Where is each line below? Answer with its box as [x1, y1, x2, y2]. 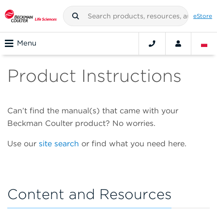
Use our [7, 139, 39, 149]
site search [39, 139, 79, 149]
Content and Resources [7, 186, 171, 203]
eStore [193, 12, 212, 19]
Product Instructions [7, 65, 182, 87]
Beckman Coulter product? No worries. [7, 119, 158, 128]
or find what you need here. [79, 139, 186, 149]
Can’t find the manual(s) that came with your [7, 106, 178, 116]
